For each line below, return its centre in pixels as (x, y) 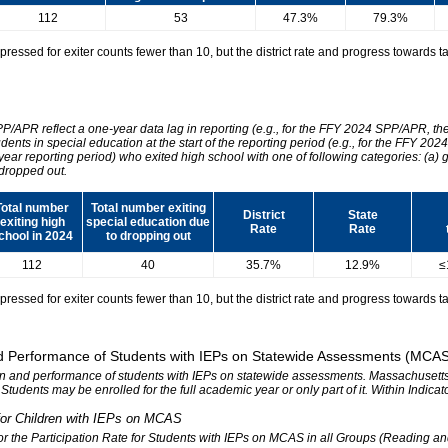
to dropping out (148, 235)
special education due (148, 221)
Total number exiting (148, 207)
